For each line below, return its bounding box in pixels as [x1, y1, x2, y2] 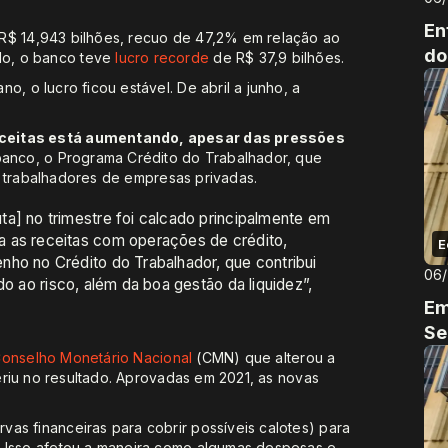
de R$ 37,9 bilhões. [209, 49, 345, 67]
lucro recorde [115, 49, 210, 67]
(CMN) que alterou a [192, 349, 336, 367]
